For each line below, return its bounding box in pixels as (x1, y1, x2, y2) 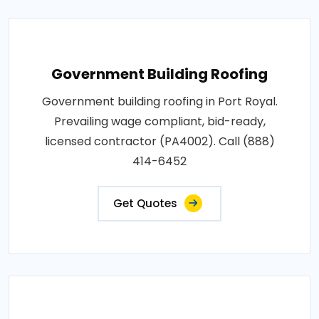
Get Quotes (113, 195, 177, 211)
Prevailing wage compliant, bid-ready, (53, 113, 266, 130)
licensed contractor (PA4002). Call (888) (44, 132, 275, 150)
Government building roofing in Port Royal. (41, 93, 278, 110)
